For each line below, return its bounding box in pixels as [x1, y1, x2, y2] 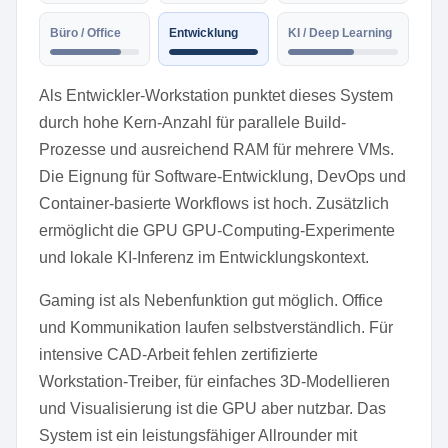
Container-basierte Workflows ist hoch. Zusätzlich [39, 195, 389, 212]
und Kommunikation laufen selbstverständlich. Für [39, 319, 393, 336]
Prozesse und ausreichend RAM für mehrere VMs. [39, 141, 394, 158]
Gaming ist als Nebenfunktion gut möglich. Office [39, 292, 383, 309]
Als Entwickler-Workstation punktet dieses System [39, 87, 393, 104]
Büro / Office [50, 26, 121, 40]
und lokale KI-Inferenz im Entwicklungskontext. [39, 249, 369, 266]
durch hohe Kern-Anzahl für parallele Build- [39, 114, 346, 131]
